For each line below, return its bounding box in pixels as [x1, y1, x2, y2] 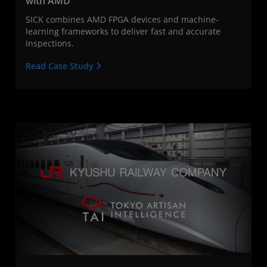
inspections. [26, 37, 74, 49]
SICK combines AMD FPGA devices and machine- [26, 13, 219, 25]
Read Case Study [26, 60, 96, 72]
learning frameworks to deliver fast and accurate [26, 25, 221, 37]
